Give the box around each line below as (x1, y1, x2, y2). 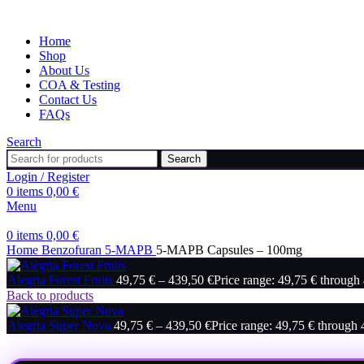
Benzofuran (41, 243, 105, 257)
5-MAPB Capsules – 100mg (156, 243, 302, 257)
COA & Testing (39, 78, 120, 92)
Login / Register (6, 170, 89, 184)
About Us (39, 63, 89, 77)
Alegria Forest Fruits (7, 273, 116, 287)
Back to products (6, 288, 93, 302)
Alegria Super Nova (7, 318, 114, 332)
